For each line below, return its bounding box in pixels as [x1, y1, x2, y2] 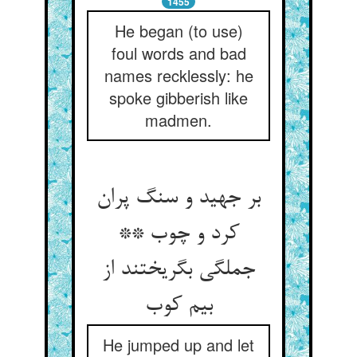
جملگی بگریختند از [102, 257, 255, 283]
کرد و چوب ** [118, 222, 239, 247]
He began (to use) [114, 19, 243, 42]
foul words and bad [111, 41, 246, 65]
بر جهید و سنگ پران [96, 186, 261, 211]
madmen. [145, 108, 212, 131]
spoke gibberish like [109, 86, 248, 109]
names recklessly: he [104, 64, 253, 87]
